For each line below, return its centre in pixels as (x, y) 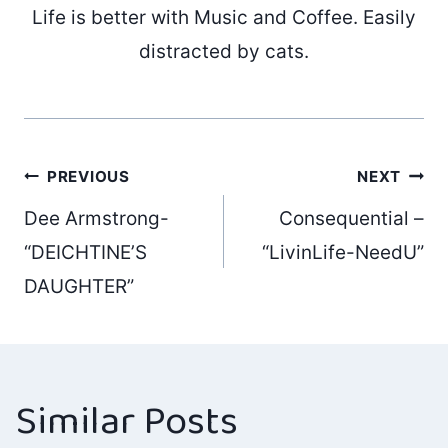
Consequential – (351, 219)
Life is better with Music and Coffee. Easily (224, 17)
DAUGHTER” (79, 287)
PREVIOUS (88, 176)
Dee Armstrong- (96, 219)
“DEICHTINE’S (85, 253)
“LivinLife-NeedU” (343, 253)
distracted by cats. (224, 51)
